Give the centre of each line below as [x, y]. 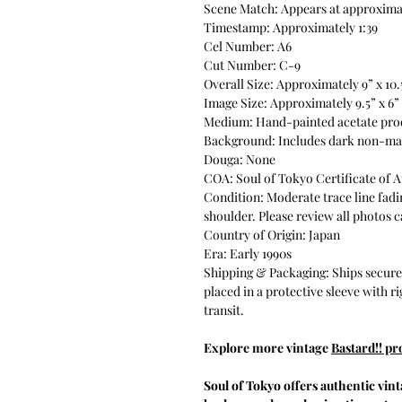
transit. [224, 310]
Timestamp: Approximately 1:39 [291, 27]
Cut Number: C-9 [252, 65]
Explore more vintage [267, 347]
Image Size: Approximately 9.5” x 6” [301, 102]
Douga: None [240, 159]
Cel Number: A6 [248, 46]
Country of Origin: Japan [272, 234]
